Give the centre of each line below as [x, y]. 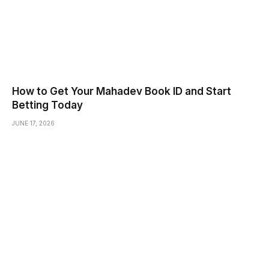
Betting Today [47, 105]
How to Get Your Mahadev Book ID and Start [122, 91]
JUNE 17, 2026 [33, 123]
